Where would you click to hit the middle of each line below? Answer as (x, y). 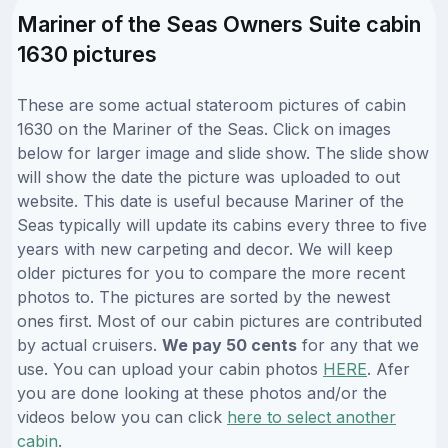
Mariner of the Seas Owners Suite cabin (219, 24)
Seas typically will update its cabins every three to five (222, 225)
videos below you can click (122, 417)
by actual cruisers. (89, 345)
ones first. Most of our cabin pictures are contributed (219, 321)
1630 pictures (87, 54)
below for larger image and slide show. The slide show (223, 153)
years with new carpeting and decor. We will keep (205, 249)
